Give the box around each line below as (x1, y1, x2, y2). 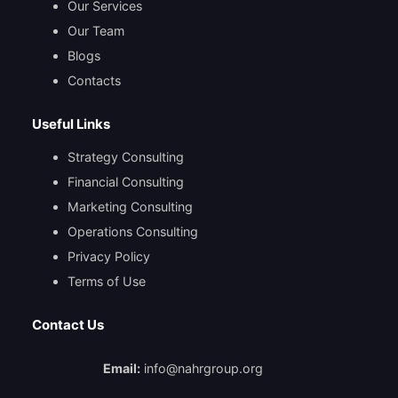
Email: (102, 361, 140, 377)
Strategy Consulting (67, 148, 184, 164)
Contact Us (31, 316, 104, 333)
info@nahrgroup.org (143, 361, 263, 377)
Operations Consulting (67, 223, 198, 239)
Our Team (67, 23, 124, 39)
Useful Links (31, 115, 110, 132)
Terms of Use (67, 273, 146, 289)
